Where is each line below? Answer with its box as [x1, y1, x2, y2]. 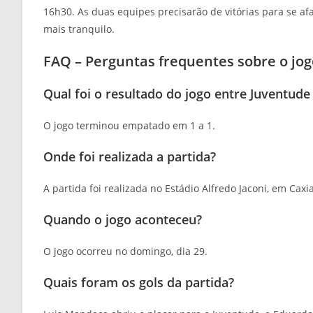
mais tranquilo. [43, 22, 115, 36]
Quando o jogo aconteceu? [43, 211, 202, 228]
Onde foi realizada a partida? [43, 148, 216, 166]
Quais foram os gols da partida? [43, 274, 234, 291]
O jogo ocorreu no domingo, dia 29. [43, 245, 208, 259]
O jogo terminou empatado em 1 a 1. [43, 119, 215, 133]
